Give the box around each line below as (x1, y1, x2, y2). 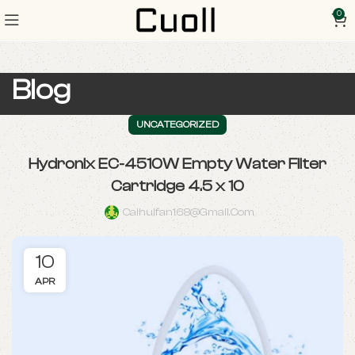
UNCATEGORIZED (136, 119, 219, 130)
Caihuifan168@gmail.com (123, 206, 254, 219)
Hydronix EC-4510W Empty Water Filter (29, 155, 326, 173)
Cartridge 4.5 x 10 (111, 177, 244, 195)
